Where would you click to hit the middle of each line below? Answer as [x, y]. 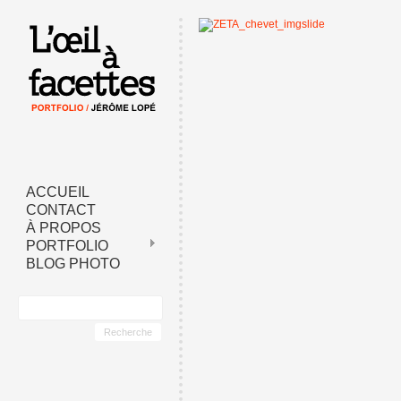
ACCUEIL [58, 192]
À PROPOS [64, 228]
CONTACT [61, 210]
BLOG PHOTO [73, 264]
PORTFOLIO [67, 246]
